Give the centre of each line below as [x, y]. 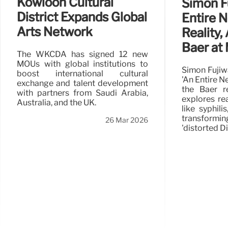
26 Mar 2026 [127, 120]
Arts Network [55, 32]
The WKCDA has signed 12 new [82, 54]
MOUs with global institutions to [82, 64]
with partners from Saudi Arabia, [82, 93]
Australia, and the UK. [56, 102]
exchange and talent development [82, 83]
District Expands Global [82, 17]
